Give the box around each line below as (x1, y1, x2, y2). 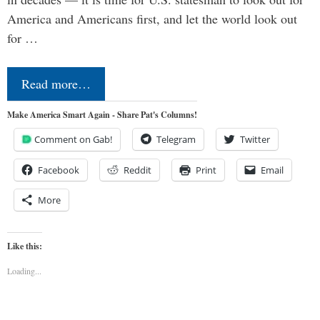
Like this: (7, 239, 42, 252)
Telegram (156, 132, 196, 146)
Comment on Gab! (34, 132, 112, 146)
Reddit (124, 163, 151, 176)
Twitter (240, 132, 270, 146)
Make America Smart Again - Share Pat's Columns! (7, 108, 197, 121)
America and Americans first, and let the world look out (7, 9, 297, 27)
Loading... (7, 264, 41, 276)
